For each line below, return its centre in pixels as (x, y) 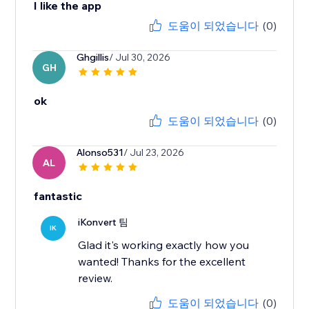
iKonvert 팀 (103, 222)
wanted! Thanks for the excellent (162, 262)
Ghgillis (93, 58)
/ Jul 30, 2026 (140, 58)
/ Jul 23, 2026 (154, 153)
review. (96, 278)
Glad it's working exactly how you (164, 245)
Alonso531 (100, 153)
